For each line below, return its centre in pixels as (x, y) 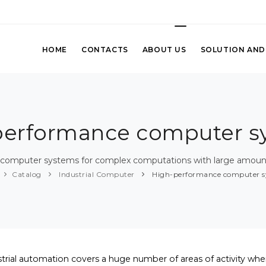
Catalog (27, 175)
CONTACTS (104, 50)
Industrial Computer (96, 175)
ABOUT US (164, 50)
